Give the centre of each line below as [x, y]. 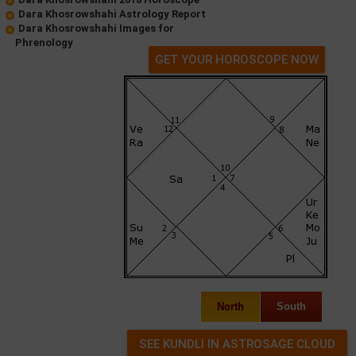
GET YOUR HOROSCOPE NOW [237, 59]
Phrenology [44, 42]
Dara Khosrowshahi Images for [96, 28]
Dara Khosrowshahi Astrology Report [112, 14]
